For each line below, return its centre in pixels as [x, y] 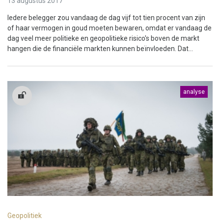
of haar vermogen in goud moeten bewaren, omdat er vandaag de [110, 28]
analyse [194, 92]
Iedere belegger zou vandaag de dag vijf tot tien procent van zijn [106, 17]
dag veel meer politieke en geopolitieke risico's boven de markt [103, 38]
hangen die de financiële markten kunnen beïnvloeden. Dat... [100, 48]
